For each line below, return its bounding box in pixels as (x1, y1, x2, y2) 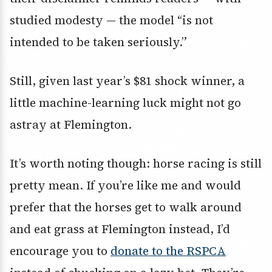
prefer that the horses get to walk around (10, 199, 242, 215)
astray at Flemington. (10, 116, 132, 132)
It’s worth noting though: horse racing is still (10, 155, 262, 171)
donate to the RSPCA (110, 242, 226, 259)
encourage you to (10, 242, 110, 259)
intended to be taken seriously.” (10, 33, 187, 50)
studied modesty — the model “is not (10, 12, 213, 28)
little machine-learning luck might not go (10, 94, 241, 110)
